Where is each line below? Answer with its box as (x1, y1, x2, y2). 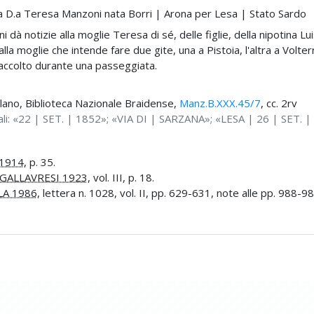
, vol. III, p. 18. (87, 170, 154, 184)
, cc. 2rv (260, 95, 297, 110)
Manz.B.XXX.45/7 (179, 95, 261, 110)
